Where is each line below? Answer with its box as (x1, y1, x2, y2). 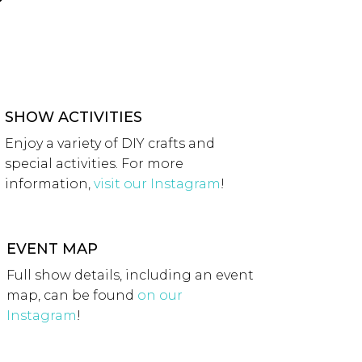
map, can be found (6, 287, 137, 303)
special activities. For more (4, 155, 183, 171)
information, (4, 175, 94, 192)
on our (137, 287, 183, 303)
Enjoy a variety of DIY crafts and (4, 135, 215, 151)
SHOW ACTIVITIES (4, 107, 142, 126)
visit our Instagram (93, 175, 221, 192)
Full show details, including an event (6, 267, 254, 283)
